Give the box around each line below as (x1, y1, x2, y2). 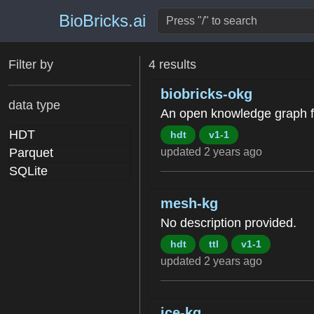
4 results (149, 57, 196, 71)
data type (8, 98, 60, 112)
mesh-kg (161, 195, 218, 211)
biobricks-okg (161, 86, 252, 102)
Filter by (8, 57, 53, 71)
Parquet (9, 146, 53, 160)
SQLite (9, 164, 48, 178)
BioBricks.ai (59, 11, 146, 30)
